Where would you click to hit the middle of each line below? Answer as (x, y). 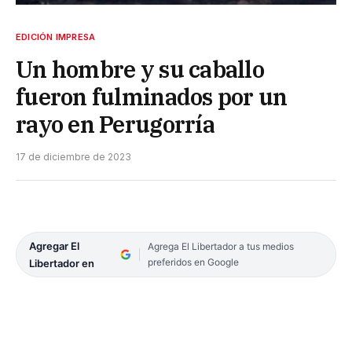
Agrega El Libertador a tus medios (220, 246)
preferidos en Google (193, 262)
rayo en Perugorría (115, 124)
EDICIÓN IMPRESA (56, 37)
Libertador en (62, 263)
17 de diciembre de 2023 (73, 156)
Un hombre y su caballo (140, 69)
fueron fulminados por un (152, 96)
